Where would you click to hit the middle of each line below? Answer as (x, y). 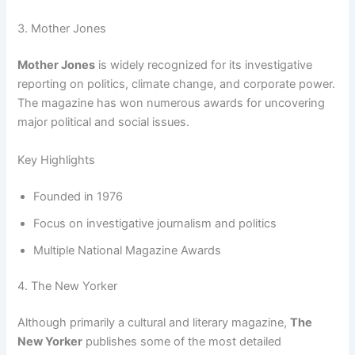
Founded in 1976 (78, 196)
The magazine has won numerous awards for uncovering (172, 103)
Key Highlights (57, 160)
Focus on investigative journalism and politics (155, 223)
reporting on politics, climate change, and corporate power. (177, 84)
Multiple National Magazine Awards (128, 250)
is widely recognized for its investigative (204, 65)
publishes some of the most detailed (182, 342)
